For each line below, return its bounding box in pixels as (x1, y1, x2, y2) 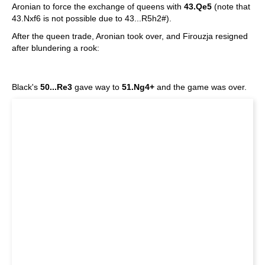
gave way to (72, 82, 122, 92)
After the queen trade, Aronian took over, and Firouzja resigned (12, 31, 248, 41)
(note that (212, 2, 250, 11)
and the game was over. (154, 82, 247, 92)
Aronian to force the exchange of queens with (12, 2, 184, 11)
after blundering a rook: (12, 43, 99, 53)
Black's (12, 82, 40, 92)
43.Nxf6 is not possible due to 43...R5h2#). (12, 14, 172, 23)
